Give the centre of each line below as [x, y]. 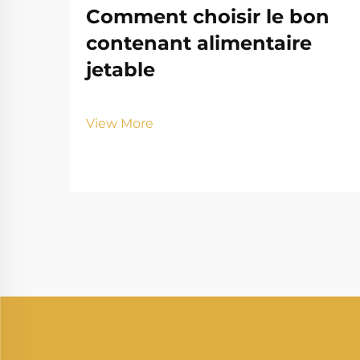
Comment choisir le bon [208, 16]
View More [120, 123]
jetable [121, 69]
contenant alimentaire [199, 43]
